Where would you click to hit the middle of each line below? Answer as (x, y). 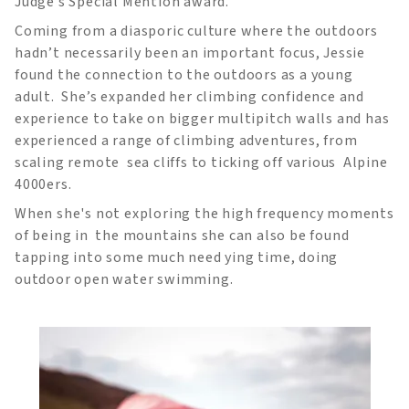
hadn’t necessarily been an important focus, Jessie (190, 52)
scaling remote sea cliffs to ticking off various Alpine (201, 162)
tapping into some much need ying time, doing (177, 257)
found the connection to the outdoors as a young (184, 74)
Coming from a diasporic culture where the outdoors (196, 31)
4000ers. (43, 184)
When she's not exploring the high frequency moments (204, 213)
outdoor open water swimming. (124, 279)
